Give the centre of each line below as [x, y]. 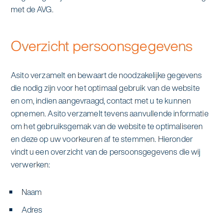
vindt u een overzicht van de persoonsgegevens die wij [106, 151]
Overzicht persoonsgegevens [102, 46]
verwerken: [30, 164]
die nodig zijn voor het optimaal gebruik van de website [105, 88]
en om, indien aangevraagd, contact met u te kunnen [101, 100]
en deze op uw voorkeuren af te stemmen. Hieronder [102, 139]
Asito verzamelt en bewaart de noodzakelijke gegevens [106, 75]
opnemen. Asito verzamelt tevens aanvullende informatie [110, 113]
